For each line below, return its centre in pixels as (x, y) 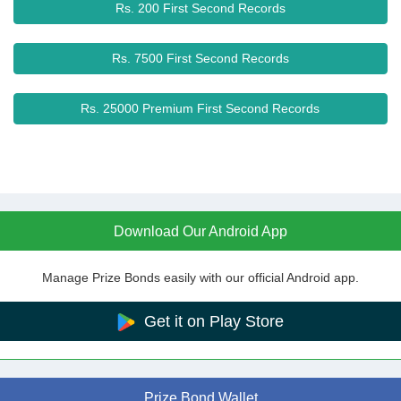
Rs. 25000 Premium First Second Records (200, 108)
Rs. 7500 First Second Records (200, 58)
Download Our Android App (200, 231)
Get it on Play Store (212, 321)
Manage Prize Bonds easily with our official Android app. (200, 277)
